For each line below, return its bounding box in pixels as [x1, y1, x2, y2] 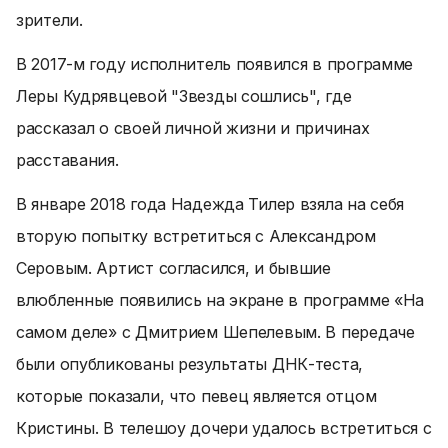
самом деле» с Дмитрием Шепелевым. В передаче [16, 322, 415, 342]
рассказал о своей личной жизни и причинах [16, 118, 370, 138]
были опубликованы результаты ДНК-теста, [16, 354, 364, 374]
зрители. [16, 10, 83, 30]
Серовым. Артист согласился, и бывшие [16, 258, 331, 278]
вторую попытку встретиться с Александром [16, 226, 376, 246]
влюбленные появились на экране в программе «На [16, 290, 425, 310]
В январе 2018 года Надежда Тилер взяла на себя [16, 194, 405, 214]
